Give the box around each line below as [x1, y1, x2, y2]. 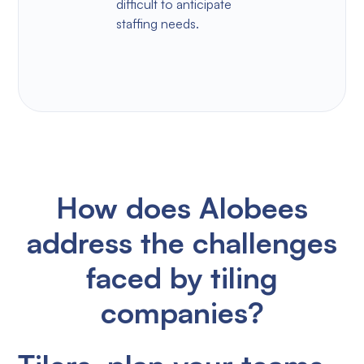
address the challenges [27, 223, 337, 261]
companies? [100, 293, 264, 331]
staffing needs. [115, 15, 199, 32]
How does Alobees [56, 188, 308, 226]
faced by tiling [86, 258, 278, 296]
